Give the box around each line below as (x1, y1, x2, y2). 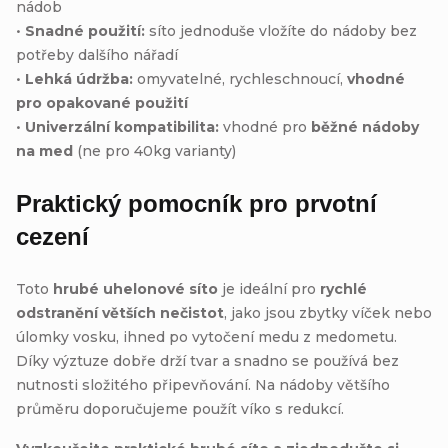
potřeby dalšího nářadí (16, 45, 178, 64)
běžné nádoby (311, 117, 419, 136)
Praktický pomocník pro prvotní (16, 189, 377, 217)
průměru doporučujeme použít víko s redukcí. (16, 399, 344, 418)
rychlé (320, 279, 367, 298)
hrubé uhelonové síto (53, 279, 218, 298)
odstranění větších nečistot (16, 303, 224, 322)
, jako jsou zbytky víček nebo (224, 303, 432, 322)
